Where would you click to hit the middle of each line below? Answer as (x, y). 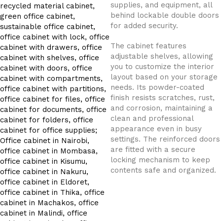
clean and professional (152, 118)
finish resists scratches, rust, (163, 98)
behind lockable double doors (165, 15)
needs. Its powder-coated (158, 87)
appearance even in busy (156, 129)
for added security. (145, 26)
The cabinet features (149, 46)
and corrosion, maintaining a (162, 108)
